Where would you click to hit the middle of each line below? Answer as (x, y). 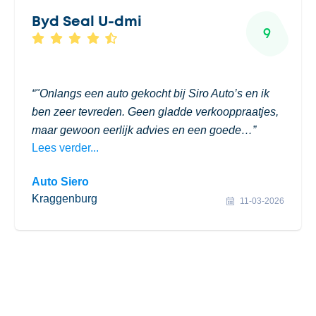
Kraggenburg (65, 199)
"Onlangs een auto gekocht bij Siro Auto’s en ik (153, 93)
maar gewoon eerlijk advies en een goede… (142, 130)
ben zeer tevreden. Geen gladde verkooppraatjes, (156, 112)
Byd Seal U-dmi (87, 22)
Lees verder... (66, 148)
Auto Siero (61, 182)
